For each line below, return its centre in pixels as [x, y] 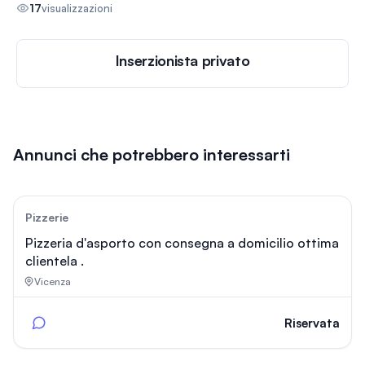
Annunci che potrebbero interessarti [152, 154]
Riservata [312, 323]
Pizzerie [47, 217]
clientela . [55, 261]
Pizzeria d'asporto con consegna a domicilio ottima [182, 243]
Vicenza [53, 281]
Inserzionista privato [182, 60]
